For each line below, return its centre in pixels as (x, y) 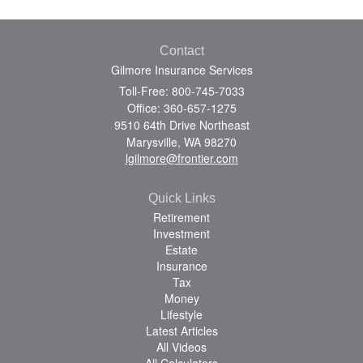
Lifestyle (181, 314)
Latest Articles (181, 330)
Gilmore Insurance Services (181, 69)
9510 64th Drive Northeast (181, 124)
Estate (181, 249)
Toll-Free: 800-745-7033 (181, 90)
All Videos (181, 346)
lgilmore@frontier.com (181, 158)
